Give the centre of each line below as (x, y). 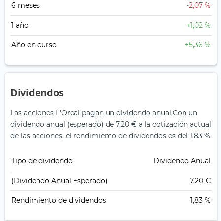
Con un (185, 113)
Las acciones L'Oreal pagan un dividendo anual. (92, 113)
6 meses (26, 6)
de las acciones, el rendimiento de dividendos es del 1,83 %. (111, 136)
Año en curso (34, 45)
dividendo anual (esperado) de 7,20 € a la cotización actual (111, 125)
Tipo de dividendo (42, 161)
